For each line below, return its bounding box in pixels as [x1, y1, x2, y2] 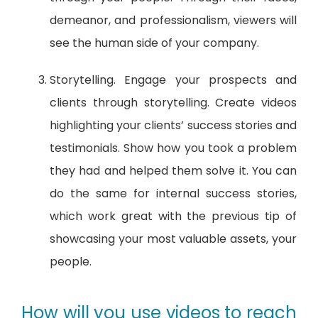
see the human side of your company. [50, 35, 259, 52]
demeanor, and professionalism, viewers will [50, 12, 297, 29]
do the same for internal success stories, [50, 185, 297, 202]
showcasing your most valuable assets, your [50, 231, 297, 248]
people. [50, 253, 92, 270]
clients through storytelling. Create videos [50, 94, 297, 111]
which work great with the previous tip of [50, 208, 297, 225]
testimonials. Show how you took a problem [50, 140, 297, 157]
